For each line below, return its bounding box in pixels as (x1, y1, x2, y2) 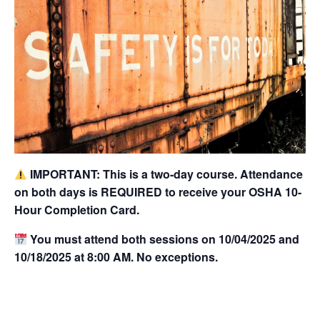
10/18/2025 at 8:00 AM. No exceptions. (14, 248, 218, 265)
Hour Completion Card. (14, 201, 139, 218)
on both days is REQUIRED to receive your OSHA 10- (14, 183, 301, 200)
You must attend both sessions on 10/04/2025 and (30, 230, 300, 247)
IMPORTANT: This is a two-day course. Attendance (30, 165, 304, 182)
